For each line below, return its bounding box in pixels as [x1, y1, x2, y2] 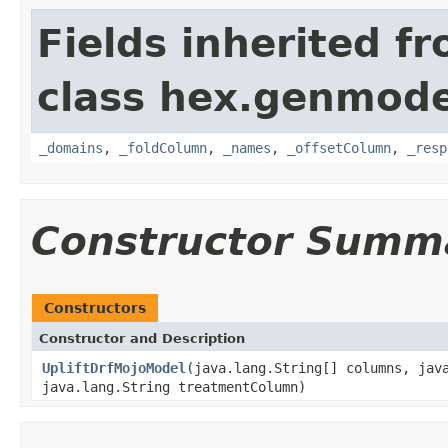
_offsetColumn [287, 139, 391, 156]
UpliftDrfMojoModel [42, 359, 186, 376]
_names [223, 139, 271, 156]
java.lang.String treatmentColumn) [42, 378, 306, 395]
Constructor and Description [39, 330, 245, 346]
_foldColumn [119, 139, 207, 156]
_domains [39, 139, 103, 156]
